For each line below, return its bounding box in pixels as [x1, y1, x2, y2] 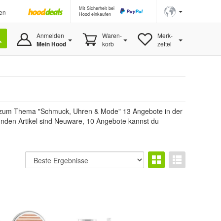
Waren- [102, 31, 122, 39]
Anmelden [36, 31, 64, 39]
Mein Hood [36, 39, 66, 48]
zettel [157, 39, 172, 48]
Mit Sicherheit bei [79, 5, 114, 11]
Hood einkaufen [79, 11, 111, 17]
